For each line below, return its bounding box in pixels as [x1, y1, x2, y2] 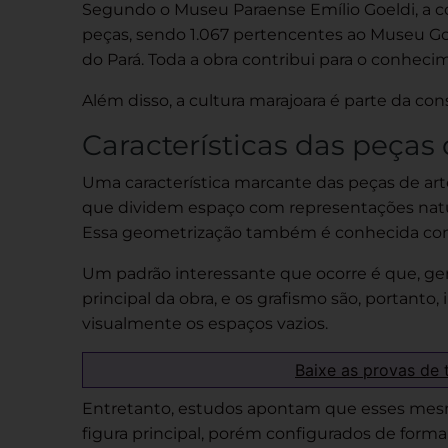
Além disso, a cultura [82, 91, 249, 110]
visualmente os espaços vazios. [82, 314, 328, 333]
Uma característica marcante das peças [82, 173, 399, 192]
